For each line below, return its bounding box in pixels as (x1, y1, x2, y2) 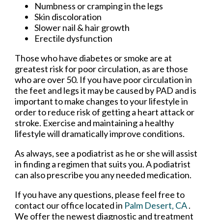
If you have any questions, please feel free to (15, 189, 185, 200)
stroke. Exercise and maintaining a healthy (15, 117, 174, 129)
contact (15, 200, 46, 211)
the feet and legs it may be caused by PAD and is (15, 85, 196, 96)
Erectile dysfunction (34, 33, 112, 44)
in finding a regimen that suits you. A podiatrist (15, 159, 191, 170)
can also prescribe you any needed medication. (15, 169, 193, 181)
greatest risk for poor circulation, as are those (15, 63, 188, 75)
